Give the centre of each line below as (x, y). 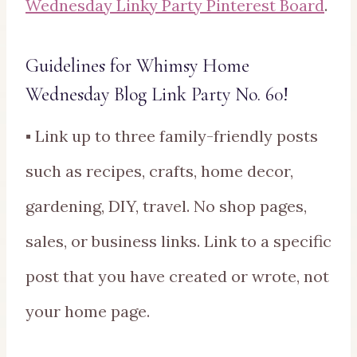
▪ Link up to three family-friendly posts (172, 135)
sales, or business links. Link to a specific (178, 241)
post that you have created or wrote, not (177, 276)
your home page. (88, 311)
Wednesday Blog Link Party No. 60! (157, 94)
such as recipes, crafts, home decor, (159, 171)
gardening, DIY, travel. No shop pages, (166, 206)
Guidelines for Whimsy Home (137, 65)
